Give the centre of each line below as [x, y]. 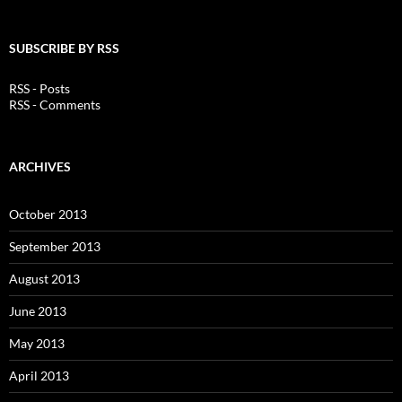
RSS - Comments [55, 105]
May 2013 [37, 343]
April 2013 [39, 376]
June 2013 [38, 311]
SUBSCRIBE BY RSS [64, 48]
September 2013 [55, 246]
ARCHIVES [40, 166]
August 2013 [44, 279]
